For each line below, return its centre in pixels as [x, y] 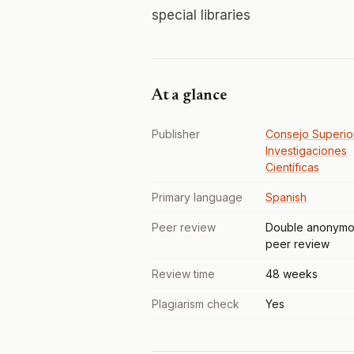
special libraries [201, 15]
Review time [183, 274]
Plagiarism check [196, 304]
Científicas [292, 167]
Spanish [286, 197]
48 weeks [292, 274]
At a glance [189, 96]
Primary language [197, 197]
